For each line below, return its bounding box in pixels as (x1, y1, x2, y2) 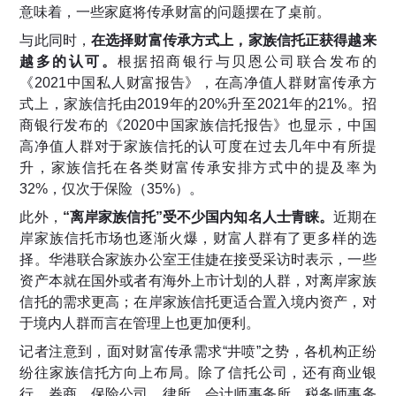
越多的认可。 (19, 54, 118, 70)
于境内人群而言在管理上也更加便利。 (19, 316, 261, 331)
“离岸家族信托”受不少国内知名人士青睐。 (62, 209, 334, 225)
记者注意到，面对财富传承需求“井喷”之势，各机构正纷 (19, 344, 377, 360)
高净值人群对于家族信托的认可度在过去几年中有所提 (19, 139, 377, 155)
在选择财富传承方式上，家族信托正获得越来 (91, 33, 377, 49)
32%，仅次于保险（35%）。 (19, 181, 204, 197)
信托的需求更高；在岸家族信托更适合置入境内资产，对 (19, 294, 377, 310)
